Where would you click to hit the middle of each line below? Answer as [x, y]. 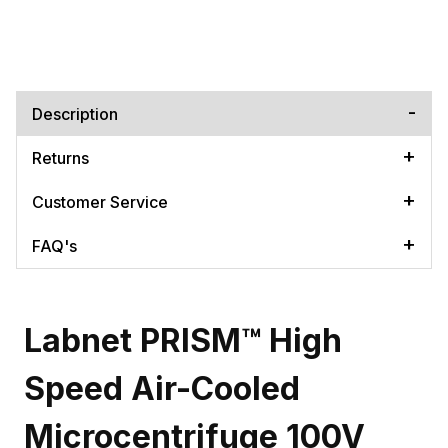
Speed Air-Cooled [162, 388]
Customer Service [100, 201]
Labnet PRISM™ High [183, 340]
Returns [60, 157]
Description [75, 113]
